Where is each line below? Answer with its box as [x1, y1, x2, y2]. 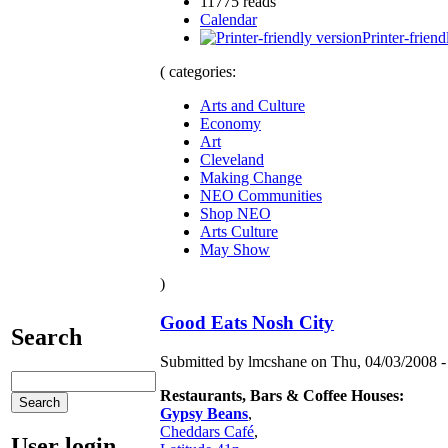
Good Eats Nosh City [160, 311, 334, 333]
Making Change [200, 169, 302, 187]
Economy [200, 115, 261, 133]
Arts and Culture [200, 97, 305, 115]
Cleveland [200, 151, 264, 169]
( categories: [160, 63, 236, 81]
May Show [200, 241, 270, 259]
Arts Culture [200, 223, 278, 241]
